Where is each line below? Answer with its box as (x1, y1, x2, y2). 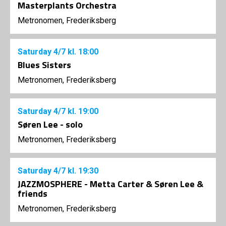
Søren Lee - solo (18, 118, 83, 132)
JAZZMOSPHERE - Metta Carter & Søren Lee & (18, 177, 203, 191)
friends (18, 187, 47, 201)
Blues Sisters (18, 58, 71, 72)
